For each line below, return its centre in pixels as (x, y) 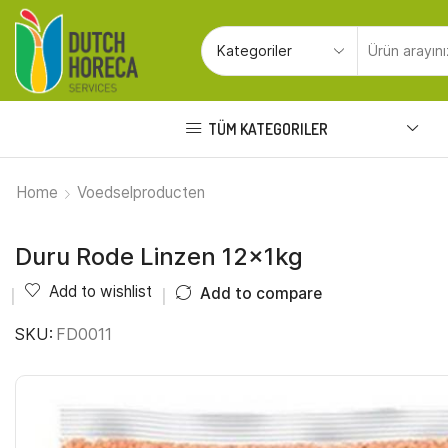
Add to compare (261, 293)
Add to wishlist (100, 292)
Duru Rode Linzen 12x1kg (159, 257)
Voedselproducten (141, 193)
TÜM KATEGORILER (268, 128)
